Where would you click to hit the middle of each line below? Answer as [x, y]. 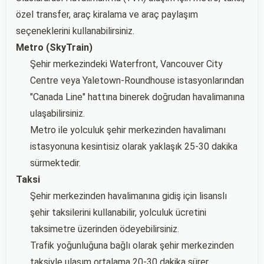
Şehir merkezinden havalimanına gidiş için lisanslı [128, 196]
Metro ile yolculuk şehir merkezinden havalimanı [128, 130]
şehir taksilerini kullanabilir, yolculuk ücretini [118, 212]
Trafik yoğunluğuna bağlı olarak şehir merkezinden [132, 245]
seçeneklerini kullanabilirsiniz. [75, 31]
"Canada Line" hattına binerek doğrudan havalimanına [137, 97]
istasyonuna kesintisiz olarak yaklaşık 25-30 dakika [134, 146]
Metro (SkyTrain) [54, 47]
